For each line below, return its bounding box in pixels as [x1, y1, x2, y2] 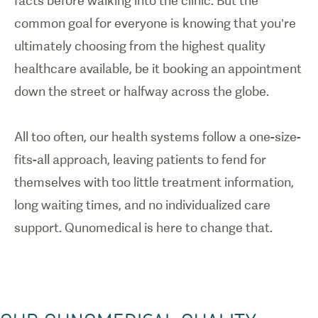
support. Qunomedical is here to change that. [14, 220, 275, 235]
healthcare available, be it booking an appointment [14, 61, 302, 76]
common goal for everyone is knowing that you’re [14, 16, 296, 31]
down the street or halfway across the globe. [14, 84, 272, 99]
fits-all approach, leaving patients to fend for [14, 152, 266, 167]
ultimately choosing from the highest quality [14, 38, 265, 53]
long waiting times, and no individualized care [14, 197, 270, 212]
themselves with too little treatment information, [14, 175, 294, 190]
